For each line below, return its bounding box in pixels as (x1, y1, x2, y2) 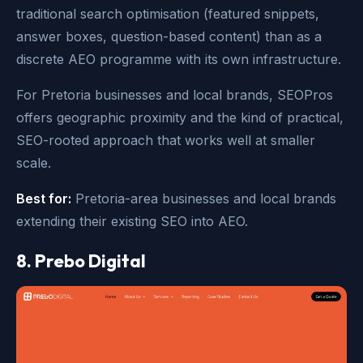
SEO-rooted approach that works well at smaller (16, 131, 315, 148)
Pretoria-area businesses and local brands (71, 190, 336, 207)
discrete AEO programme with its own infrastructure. (16, 50, 341, 67)
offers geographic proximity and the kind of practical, (16, 109, 344, 126)
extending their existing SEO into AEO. (16, 212, 248, 229)
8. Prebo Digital (16, 249, 146, 272)
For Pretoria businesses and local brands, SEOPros (16, 86, 333, 103)
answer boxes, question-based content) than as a (16, 28, 322, 45)
